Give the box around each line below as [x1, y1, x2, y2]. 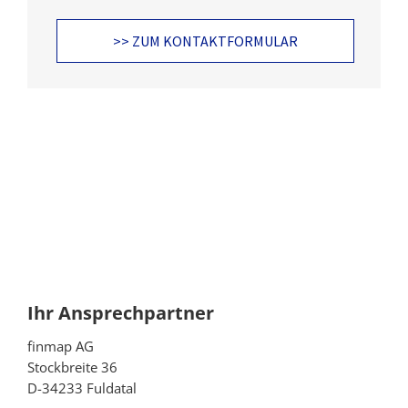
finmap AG [27, 336, 94, 355]
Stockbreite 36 [27, 357, 117, 376]
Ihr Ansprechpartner [27, 300, 214, 325]
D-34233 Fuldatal [27, 378, 137, 397]
